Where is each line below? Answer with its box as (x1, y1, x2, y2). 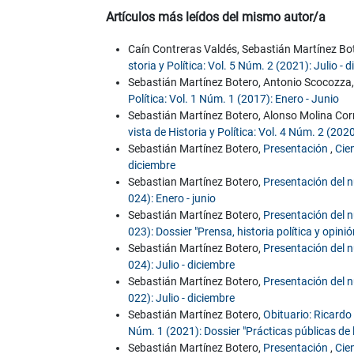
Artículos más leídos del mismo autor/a (106, 9, 326, 25)
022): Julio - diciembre (128, 292, 235, 305)
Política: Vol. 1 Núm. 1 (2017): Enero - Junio (128, 92, 340, 106)
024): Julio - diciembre (128, 258, 235, 272)
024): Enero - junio (128, 192, 217, 205)
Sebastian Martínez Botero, (128, 175, 264, 189)
